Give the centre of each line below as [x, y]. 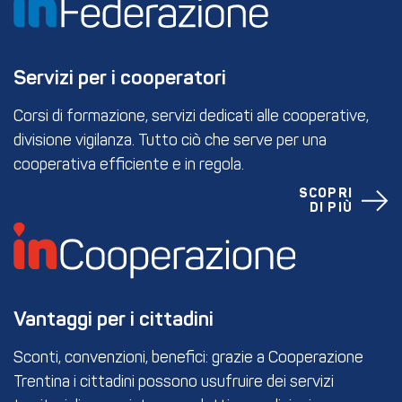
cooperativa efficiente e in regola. [129, 165]
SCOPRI [325, 193]
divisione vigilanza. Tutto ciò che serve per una [170, 141]
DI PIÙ [331, 208]
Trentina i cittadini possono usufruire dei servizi [174, 383]
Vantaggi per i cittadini [114, 321]
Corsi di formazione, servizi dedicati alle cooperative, [191, 117]
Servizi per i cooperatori [120, 79]
